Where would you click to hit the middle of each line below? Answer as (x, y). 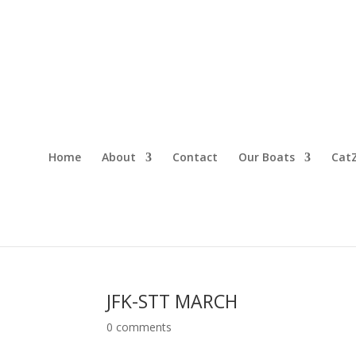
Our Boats (266, 157)
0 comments (139, 327)
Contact (195, 157)
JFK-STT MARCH (172, 301)
